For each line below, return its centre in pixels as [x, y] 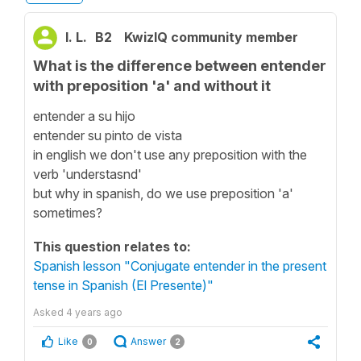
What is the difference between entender [180, 66]
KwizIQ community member [211, 37]
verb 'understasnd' [87, 174]
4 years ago [94, 312]
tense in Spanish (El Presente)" [123, 285]
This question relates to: [112, 246]
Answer [148, 341]
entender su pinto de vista [108, 135]
